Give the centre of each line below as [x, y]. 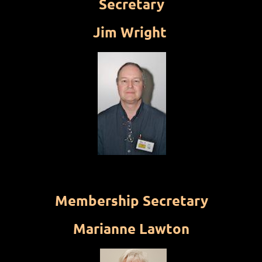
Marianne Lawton [131, 229]
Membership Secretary [131, 201]
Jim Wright [130, 32]
